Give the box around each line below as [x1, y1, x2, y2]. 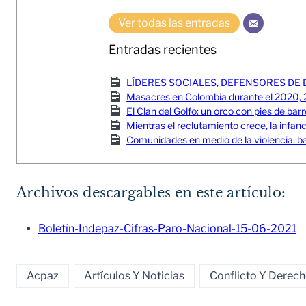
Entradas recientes [109, 42, 217, 57]
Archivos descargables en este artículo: [16, 183, 286, 201]
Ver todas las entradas [118, 16, 230, 29]
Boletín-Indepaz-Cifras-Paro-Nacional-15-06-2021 [38, 221, 296, 235]
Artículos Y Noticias [84, 268, 184, 282]
